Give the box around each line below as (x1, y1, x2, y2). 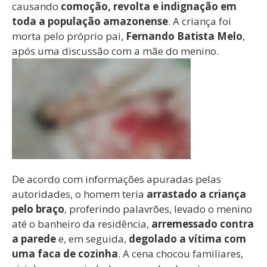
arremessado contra (151, 216, 254, 231)
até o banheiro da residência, (12, 216, 151, 231)
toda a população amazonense (12, 14, 168, 29)
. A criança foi (168, 14, 231, 29)
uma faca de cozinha (12, 246, 118, 260)
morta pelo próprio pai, (12, 29, 126, 44)
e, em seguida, (56, 231, 129, 246)
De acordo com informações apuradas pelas (12, 172, 221, 186)
